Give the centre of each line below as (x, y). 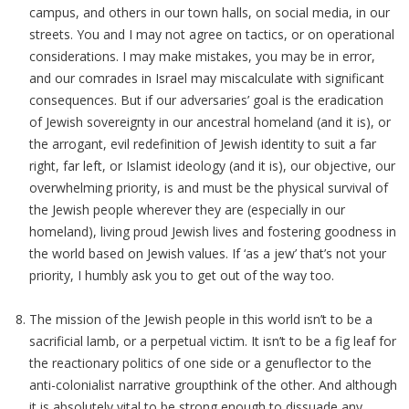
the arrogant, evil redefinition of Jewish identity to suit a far (203, 144)
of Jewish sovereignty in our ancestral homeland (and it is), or (210, 122)
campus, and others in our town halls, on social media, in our (210, 12)
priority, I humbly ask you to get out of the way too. (182, 275)
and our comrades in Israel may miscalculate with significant (207, 78)
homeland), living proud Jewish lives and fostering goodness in (213, 231)
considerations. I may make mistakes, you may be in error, (202, 56)
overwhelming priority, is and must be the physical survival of (209, 188)
